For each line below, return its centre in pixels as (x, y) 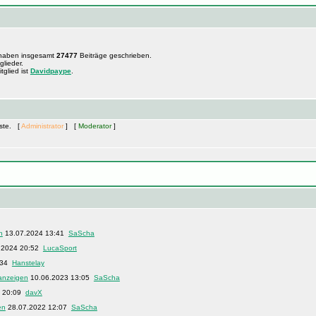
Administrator (42, 126)
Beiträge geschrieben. (114, 55)
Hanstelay (28, 263)
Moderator (95, 126)
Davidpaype (50, 71)
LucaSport (60, 248)
